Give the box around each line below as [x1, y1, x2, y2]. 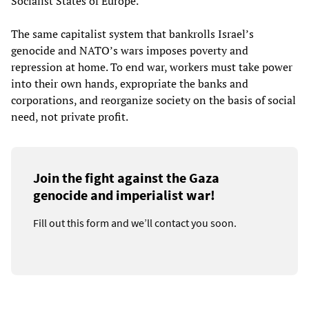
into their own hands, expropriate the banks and [11, 76, 248, 92]
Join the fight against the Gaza [33, 169, 219, 187]
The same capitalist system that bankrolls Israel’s [11, 26, 254, 42]
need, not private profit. [11, 109, 128, 125]
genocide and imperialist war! [33, 186, 215, 204]
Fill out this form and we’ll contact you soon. [33, 216, 237, 230]
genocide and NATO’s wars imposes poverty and [11, 43, 248, 59]
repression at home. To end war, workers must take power [11, 59, 292, 75]
